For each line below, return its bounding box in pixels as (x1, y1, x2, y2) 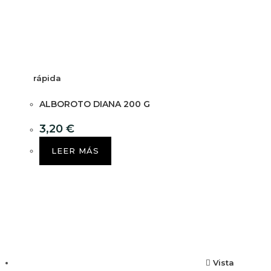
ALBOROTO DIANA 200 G (39, 99, 150, 110)
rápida (33, 73, 61, 83)
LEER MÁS (51, 146, 99, 156)
